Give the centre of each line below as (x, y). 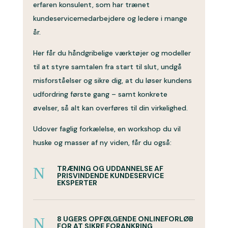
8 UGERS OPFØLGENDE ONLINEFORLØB (125, 219)
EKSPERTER (77, 183)
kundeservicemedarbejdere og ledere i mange (110, 18)
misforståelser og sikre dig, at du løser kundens (112, 80)
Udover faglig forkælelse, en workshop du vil (107, 129)
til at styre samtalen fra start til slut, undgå (107, 67)
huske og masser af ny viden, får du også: (102, 142)
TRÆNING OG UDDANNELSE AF (110, 168)
